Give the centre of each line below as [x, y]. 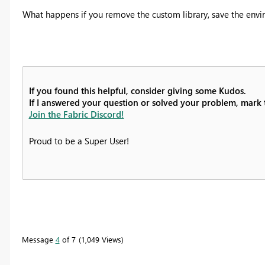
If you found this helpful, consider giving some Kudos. [137, 91]
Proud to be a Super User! [79, 141]
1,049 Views [101, 240]
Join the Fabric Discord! [76, 114]
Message [38, 240]
